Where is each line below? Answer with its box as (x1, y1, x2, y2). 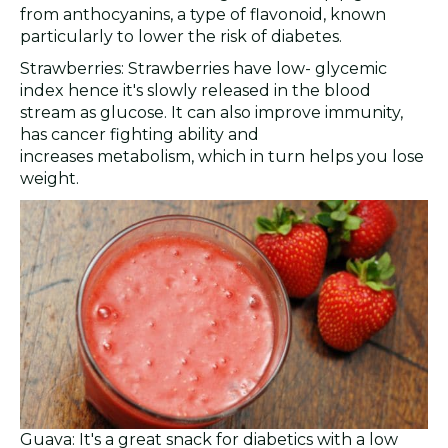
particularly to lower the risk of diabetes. (20, 27, 342, 47)
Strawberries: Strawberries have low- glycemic (20, 59, 387, 79)
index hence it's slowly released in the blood (20, 81, 371, 101)
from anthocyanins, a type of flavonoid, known (20, 5, 386, 25)
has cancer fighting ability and (20, 125, 259, 145)
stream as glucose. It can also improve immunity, (20, 103, 403, 123)
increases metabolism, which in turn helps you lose (20, 147, 424, 167)
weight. (20, 169, 79, 189)
